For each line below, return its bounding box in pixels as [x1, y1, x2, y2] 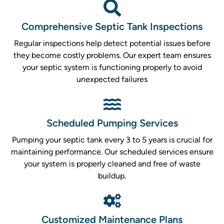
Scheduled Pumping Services [46, 117, 178, 129]
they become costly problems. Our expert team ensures [13, 50, 211, 60]
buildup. [98, 171, 126, 181]
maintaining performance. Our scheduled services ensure [10, 147, 213, 157]
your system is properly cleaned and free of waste [23, 159, 200, 169]
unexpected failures [76, 74, 147, 84]
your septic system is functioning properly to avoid [22, 62, 202, 72]
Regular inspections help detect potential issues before [13, 38, 210, 48]
